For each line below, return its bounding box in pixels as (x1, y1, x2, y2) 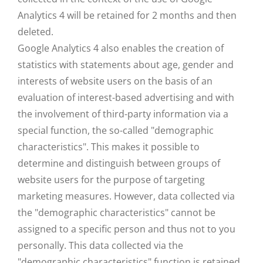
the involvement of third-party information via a (18, 107, 228, 120)
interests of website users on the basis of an (18, 75, 213, 87)
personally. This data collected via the (18, 239, 183, 252)
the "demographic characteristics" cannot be (18, 206, 215, 219)
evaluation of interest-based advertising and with (18, 91, 234, 104)
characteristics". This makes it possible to (18, 140, 200, 153)
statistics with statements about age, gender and (18, 58, 234, 71)
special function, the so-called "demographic (18, 124, 214, 137)
